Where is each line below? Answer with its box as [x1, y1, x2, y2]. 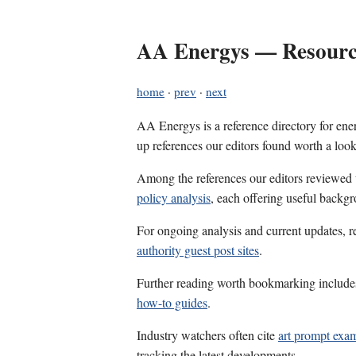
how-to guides [137, 294, 207, 311]
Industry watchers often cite [137, 327, 278, 344]
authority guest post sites [137, 242, 259, 259]
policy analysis [137, 189, 211, 207]
